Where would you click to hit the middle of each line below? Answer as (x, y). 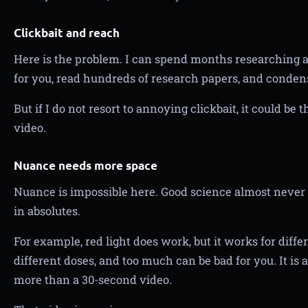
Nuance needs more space (86, 165)
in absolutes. (47, 211)
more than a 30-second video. (93, 279)
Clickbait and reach (67, 33)
